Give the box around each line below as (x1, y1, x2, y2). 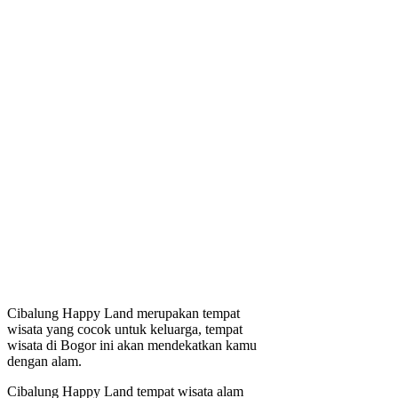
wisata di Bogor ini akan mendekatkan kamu (7, 338, 257, 354)
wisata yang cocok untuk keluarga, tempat (7, 322, 243, 338)
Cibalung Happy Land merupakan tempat (7, 306, 240, 322)
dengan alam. (7, 354, 82, 370)
